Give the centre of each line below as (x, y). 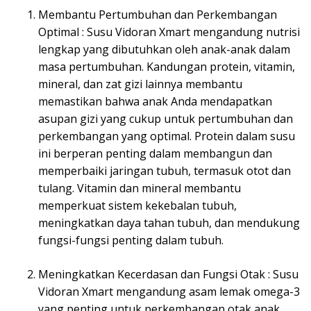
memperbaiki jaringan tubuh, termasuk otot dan (165, 171)
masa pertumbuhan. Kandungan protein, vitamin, (167, 67)
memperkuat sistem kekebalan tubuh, (137, 206)
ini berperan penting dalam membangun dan (155, 154)
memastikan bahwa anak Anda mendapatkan (155, 102)
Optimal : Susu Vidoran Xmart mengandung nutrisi (169, 32)
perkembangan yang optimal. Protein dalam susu (167, 136)
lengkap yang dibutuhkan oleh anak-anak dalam (164, 50)
